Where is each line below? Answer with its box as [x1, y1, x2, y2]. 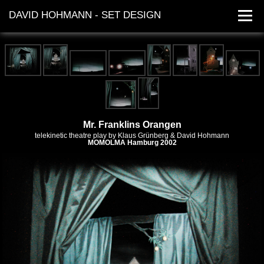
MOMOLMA [87, 139, 126, 146]
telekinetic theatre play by [35, 132, 118, 139]
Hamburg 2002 [125, 139, 177, 146]
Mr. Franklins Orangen [82, 119, 181, 130]
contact [113, 116, 151, 128]
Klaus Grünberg [118, 132, 169, 139]
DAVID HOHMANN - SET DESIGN [9, 9, 161, 21]
